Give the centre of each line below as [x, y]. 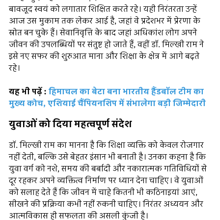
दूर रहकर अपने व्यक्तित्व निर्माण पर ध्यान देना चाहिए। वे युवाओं [106, 181]
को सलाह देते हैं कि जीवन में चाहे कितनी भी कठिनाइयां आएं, [103, 193]
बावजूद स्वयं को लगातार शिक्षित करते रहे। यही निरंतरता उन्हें [103, 10]
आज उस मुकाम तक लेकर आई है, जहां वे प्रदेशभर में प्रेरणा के [105, 21]
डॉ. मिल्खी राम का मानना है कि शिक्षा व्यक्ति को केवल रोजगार [106, 146]
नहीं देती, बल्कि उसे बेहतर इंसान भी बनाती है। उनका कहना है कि [107, 157]
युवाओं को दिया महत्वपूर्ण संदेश [70, 124]
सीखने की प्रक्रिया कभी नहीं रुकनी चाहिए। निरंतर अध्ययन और [106, 205]
